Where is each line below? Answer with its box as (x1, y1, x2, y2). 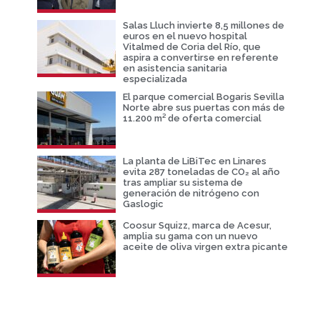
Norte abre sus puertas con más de (122, 102, 285, 114)
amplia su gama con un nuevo (122, 231, 258, 242)
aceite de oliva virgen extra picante (122, 241, 288, 253)
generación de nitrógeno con (122, 188, 259, 199)
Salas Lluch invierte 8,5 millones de (122, 20, 284, 31)
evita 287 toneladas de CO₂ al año (122, 166, 280, 178)
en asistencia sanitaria (122, 63, 227, 74)
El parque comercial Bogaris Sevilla (122, 91, 284, 103)
